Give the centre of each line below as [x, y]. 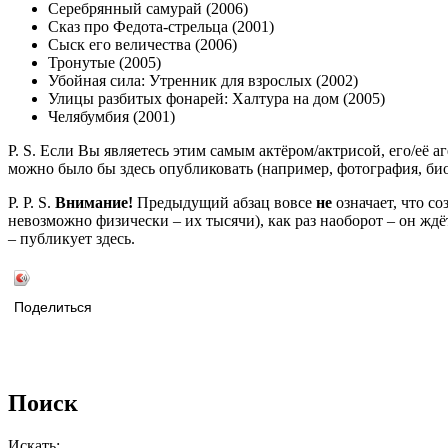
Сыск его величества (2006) [142, 45]
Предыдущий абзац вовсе [224, 203]
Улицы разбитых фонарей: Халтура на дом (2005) [216, 99]
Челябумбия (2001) [111, 117]
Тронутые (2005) [104, 63]
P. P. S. [31, 203]
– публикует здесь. [71, 239]
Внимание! [94, 203]
